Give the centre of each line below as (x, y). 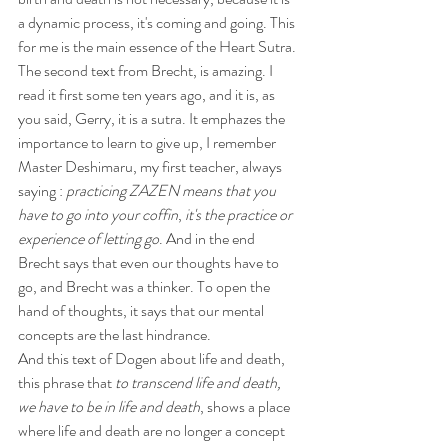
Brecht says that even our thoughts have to (150, 262)
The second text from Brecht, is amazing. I (147, 70)
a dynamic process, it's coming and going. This (158, 22)
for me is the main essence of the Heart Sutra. (157, 46)
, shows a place (246, 406)
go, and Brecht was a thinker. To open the (145, 286)
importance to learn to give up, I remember (148, 142)
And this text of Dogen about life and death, (153, 358)
